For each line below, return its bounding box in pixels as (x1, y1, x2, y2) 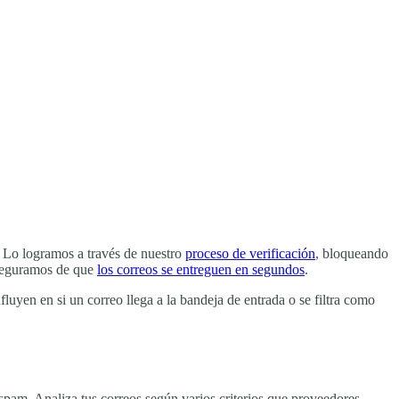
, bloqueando (315, 246, 388, 261)
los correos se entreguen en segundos (97, 262, 305, 277)
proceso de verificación (185, 246, 315, 261)
